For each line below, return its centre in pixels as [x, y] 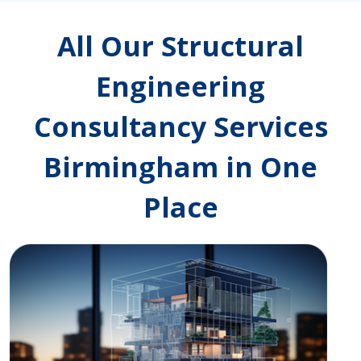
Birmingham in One [180, 167]
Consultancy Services [180, 127]
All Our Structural [180, 46]
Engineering [180, 87]
